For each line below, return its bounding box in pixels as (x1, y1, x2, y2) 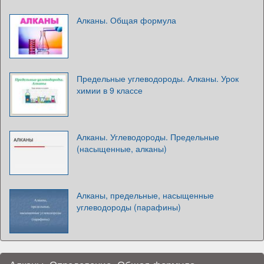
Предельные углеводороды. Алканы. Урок (77, 72, 239, 84)
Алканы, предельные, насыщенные (77, 189, 214, 201)
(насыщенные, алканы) (77, 142, 167, 154)
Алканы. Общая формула (77, 14, 176, 26)
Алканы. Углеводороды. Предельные (77, 130, 219, 143)
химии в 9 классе (77, 84, 143, 96)
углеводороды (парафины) (77, 200, 181, 213)
